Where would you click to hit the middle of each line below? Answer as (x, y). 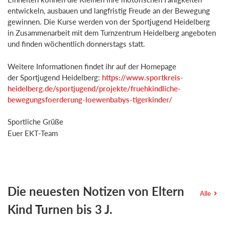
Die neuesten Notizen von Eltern (96, 191)
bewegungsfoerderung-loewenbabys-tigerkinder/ (90, 99)
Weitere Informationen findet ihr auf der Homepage (92, 66)
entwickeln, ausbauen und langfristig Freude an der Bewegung (109, 11)
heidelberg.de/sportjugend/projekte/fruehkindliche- (94, 88)
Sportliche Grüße (35, 122)
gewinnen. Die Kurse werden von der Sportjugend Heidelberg (109, 22)
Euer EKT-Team (33, 133)
